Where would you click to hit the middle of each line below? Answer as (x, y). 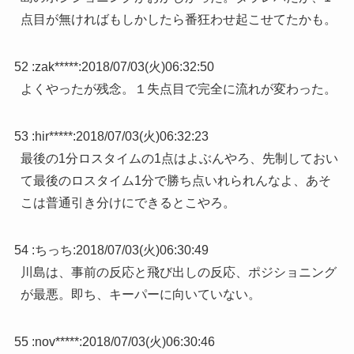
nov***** (56, 342)
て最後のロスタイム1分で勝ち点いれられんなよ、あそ (175, 181)
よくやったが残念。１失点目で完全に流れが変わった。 (178, 89)
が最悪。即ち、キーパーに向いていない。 (140, 295)
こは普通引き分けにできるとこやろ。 (128, 203)
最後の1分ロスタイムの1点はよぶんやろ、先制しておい (179, 159)
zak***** (56, 67)
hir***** (53, 137)
